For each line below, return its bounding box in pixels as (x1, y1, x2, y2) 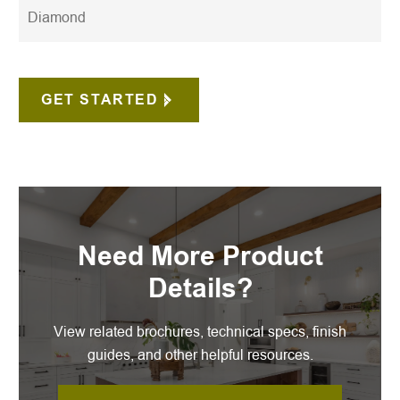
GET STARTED (41, 89, 159, 110)
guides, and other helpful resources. (87, 345, 313, 365)
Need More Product (77, 237, 323, 276)
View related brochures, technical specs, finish (54, 321, 346, 342)
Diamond (28, 7, 86, 28)
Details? (147, 269, 253, 308)
